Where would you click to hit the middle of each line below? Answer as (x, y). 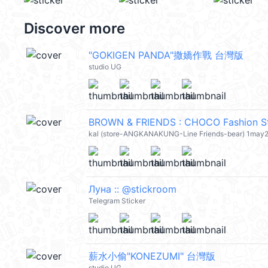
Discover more (74, 28)
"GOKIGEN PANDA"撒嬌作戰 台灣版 (166, 55)
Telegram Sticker (117, 201)
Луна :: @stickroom (133, 189)
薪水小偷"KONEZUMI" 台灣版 (152, 256)
